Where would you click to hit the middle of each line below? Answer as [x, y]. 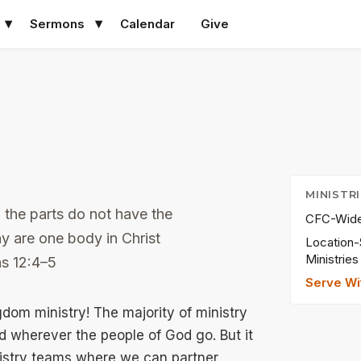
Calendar [147, 24]
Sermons [57, 24]
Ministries [332, 259]
